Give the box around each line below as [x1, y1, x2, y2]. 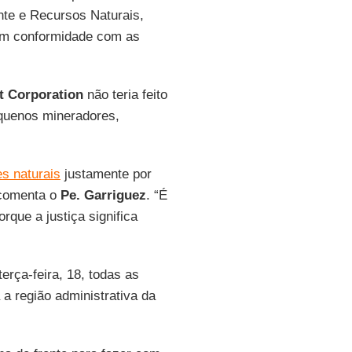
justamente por [60, 167, 152, 181]
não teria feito [82, 87, 167, 102]
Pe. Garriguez [60, 188, 146, 203]
